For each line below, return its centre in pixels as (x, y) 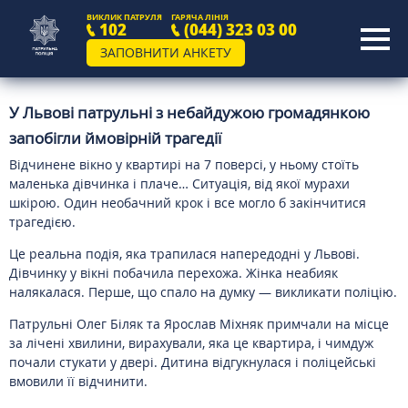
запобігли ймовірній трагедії (115, 138)
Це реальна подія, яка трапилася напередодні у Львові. (184, 254)
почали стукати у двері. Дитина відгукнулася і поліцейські (193, 362)
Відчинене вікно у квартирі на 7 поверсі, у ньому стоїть (184, 164)
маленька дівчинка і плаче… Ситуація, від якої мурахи (179, 184)
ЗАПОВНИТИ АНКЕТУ (166, 52)
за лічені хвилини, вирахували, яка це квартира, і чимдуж (191, 343)
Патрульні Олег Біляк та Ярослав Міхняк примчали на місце (199, 324)
